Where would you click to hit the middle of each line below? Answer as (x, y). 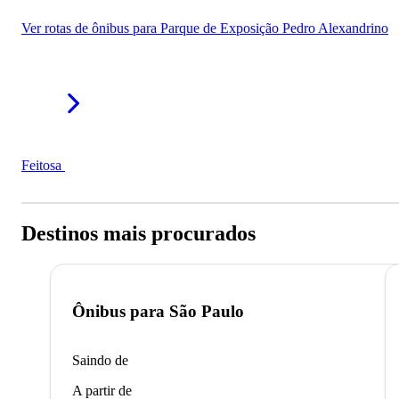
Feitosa (43, 165)
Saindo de (100, 361)
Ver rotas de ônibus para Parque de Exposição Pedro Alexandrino (205, 28)
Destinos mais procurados (138, 233)
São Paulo (207, 312)
